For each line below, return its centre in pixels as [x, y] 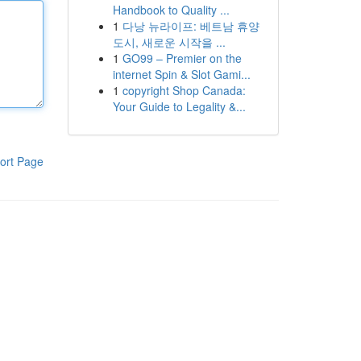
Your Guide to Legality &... [179, 106]
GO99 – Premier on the [182, 58]
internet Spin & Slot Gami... [181, 74]
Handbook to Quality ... [171, 10]
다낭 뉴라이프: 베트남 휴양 [191, 26]
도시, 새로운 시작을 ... [169, 42]
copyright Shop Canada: [184, 90]
